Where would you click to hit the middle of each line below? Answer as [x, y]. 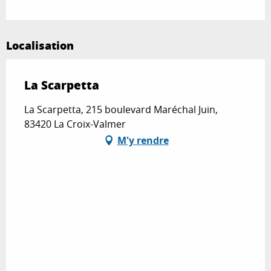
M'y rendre [143, 140]
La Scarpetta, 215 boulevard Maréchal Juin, [121, 109]
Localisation [40, 45]
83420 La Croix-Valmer [75, 124]
